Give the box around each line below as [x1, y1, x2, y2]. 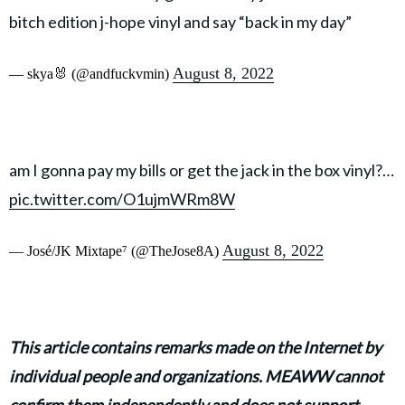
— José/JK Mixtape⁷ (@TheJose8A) [9, 242, 222, 259]
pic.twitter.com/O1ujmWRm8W [9, 188, 235, 209]
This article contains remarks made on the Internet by [9, 336, 381, 357]
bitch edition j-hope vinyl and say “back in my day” [9, 11, 352, 32]
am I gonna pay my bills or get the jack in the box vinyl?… [9, 159, 394, 180]
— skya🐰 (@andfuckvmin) [9, 65, 173, 81]
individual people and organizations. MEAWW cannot [9, 365, 383, 386]
